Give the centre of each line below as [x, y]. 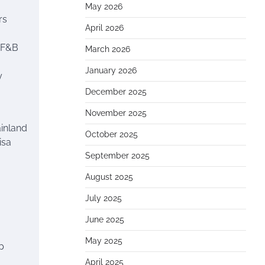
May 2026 [104, 7]
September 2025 [117, 156]
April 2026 [104, 28]
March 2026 [108, 49]
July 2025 [104, 198]
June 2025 [105, 219]
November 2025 [116, 113]
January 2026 [111, 70]
